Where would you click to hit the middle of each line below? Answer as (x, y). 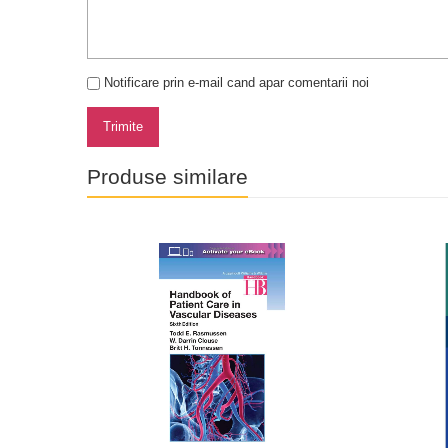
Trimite (123, 127)
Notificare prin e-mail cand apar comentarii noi (236, 83)
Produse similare (167, 177)
